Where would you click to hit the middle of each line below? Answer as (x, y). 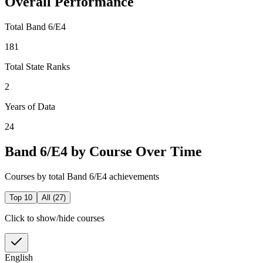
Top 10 (21, 197)
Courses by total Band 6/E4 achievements (82, 176)
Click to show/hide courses (55, 218)
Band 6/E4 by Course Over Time (103, 151)
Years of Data (30, 106)
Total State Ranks (37, 66)
